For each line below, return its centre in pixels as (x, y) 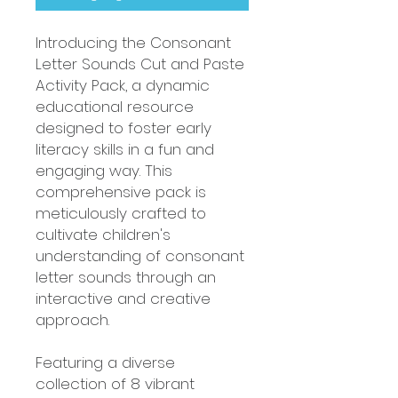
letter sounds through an (126, 277)
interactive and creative (123, 298)
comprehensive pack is (121, 192)
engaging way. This (104, 171)
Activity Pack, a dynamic (123, 85)
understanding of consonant (140, 256)
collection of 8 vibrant (115, 384)
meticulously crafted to (121, 213)
